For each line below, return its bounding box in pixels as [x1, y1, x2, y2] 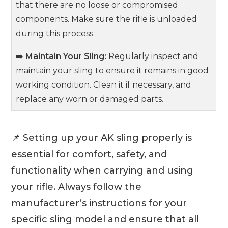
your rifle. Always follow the [11, 181, 142, 192]
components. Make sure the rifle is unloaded [16, 14, 197, 24]
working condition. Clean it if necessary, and [16, 80, 192, 90]
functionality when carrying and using [11, 164, 194, 176]
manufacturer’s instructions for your [11, 197, 187, 209]
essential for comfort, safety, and [11, 148, 167, 160]
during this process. [16, 28, 95, 38]
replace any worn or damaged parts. [16, 94, 164, 104]
